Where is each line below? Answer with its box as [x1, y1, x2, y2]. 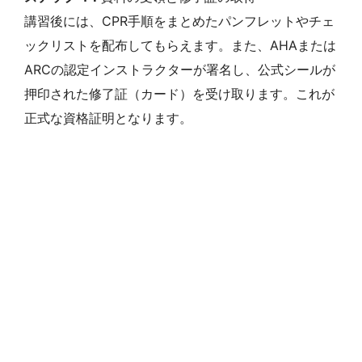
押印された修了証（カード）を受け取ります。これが [24, 85, 335, 102]
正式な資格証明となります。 [24, 109, 192, 126]
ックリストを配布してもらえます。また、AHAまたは [24, 36, 336, 53]
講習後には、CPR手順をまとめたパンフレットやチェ [24, 12, 335, 29]
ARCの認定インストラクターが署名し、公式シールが [24, 61, 335, 78]
